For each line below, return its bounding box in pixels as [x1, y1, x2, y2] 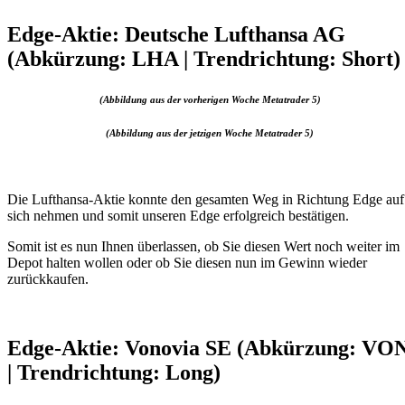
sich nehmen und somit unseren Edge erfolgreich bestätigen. [7, 207, 349, 223]
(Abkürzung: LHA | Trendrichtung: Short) [7, 46, 400, 71]
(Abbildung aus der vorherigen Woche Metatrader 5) [99, 93, 321, 105]
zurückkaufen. [7, 270, 89, 287]
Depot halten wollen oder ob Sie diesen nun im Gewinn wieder [7, 254, 367, 270]
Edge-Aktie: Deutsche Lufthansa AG [7, 22, 345, 46]
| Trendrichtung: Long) [7, 360, 221, 384]
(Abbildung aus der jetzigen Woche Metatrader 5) [106, 127, 314, 138]
